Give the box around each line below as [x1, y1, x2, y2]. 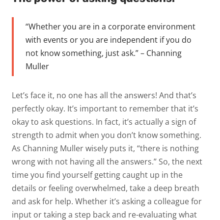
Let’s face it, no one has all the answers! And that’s [12, 89, 196, 101]
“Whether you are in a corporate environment [26, 21, 195, 32]
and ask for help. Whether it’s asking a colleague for [12, 195, 202, 207]
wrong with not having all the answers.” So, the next [12, 156, 202, 167]
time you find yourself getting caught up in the [12, 169, 183, 180]
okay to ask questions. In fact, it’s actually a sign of [12, 116, 196, 127]
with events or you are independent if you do [26, 34, 192, 45]
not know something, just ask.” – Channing [26, 47, 182, 58]
